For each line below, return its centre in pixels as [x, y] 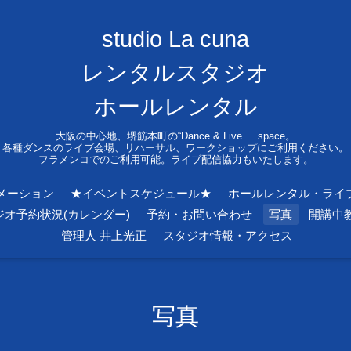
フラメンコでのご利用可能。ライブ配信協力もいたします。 [175, 159]
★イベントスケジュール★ [141, 193]
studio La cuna [175, 39]
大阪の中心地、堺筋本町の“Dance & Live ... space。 [175, 136]
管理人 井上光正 [103, 235]
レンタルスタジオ [175, 72]
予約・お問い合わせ [199, 214]
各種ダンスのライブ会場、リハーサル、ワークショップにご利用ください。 [175, 147]
